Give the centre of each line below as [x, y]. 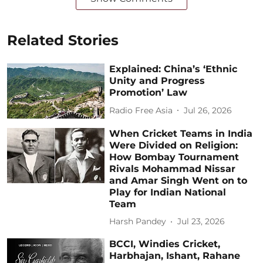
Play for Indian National [168, 192]
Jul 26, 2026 [208, 110]
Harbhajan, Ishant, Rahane [175, 255]
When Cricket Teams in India [181, 133]
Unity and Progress [157, 81]
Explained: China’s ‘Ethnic [173, 69]
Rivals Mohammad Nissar [173, 168]
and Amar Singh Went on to [178, 180]
